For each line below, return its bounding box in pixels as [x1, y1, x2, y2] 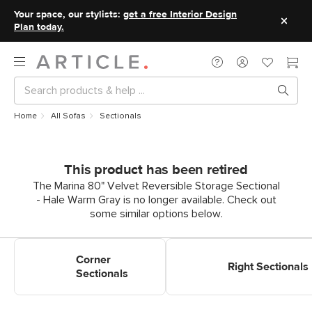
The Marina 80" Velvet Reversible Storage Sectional [32, 180, 280, 192]
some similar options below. [89, 208, 223, 219]
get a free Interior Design [123, 10, 237, 19]
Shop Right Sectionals [166, 240, 270, 251]
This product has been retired [64, 163, 248, 177]
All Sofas [51, 112, 86, 120]
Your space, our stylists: [14, 10, 123, 19]
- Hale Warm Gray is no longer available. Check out [36, 194, 276, 205]
